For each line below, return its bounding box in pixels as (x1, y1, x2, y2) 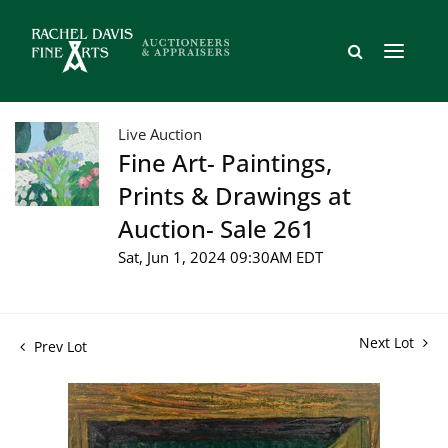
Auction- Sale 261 (118, 211, 315, 245)
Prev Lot (30, 336, 87, 356)
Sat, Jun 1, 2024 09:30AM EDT (118, 246, 323, 267)
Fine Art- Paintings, (118, 145, 332, 179)
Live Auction (118, 123, 202, 144)
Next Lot (359, 332, 418, 352)
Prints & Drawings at (118, 178, 351, 212)
